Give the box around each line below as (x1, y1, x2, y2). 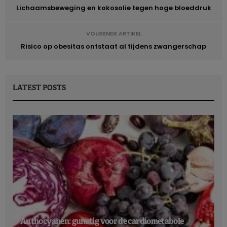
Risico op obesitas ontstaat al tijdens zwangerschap (21, 41, 206, 51)
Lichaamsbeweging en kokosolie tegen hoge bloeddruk (16, 3, 211, 13)
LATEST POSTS (13, 83, 66, 92)
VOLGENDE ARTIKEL (86, 29, 141, 37)
